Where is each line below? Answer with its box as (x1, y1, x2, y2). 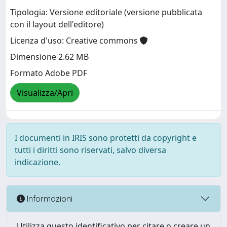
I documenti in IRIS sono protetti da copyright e (15, 132, 197, 143)
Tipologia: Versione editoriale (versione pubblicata (10, 7, 202, 18)
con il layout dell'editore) (10, 19, 104, 30)
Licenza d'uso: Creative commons (10, 35, 140, 47)
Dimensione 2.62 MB (10, 51, 89, 63)
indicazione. (15, 157, 60, 168)
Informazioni (25, 193, 72, 204)
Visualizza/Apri (17, 87, 73, 99)
